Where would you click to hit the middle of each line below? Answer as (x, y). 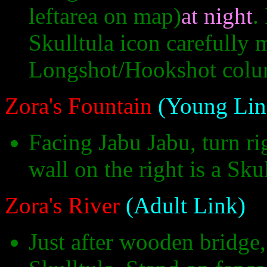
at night (217, 16)
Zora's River (62, 206)
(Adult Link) (183, 206)
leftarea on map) (105, 16)
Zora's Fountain (78, 106)
